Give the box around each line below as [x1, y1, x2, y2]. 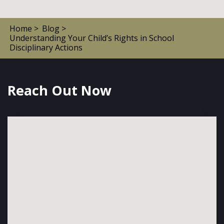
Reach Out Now [7, 80, 111, 99]
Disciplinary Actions [9, 41, 83, 53]
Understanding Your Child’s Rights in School [9, 32, 174, 43]
